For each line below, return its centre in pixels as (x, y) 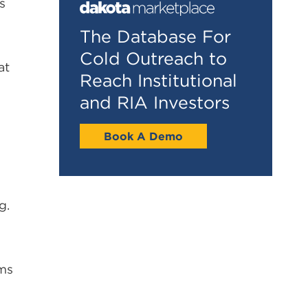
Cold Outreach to (153, 58)
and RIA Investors (155, 102)
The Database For (155, 36)
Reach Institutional (158, 80)
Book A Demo (143, 136)
